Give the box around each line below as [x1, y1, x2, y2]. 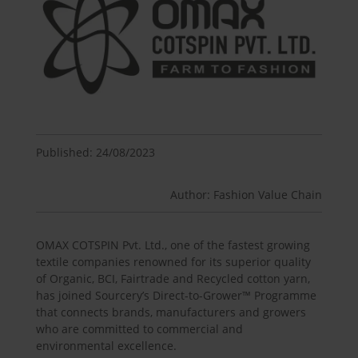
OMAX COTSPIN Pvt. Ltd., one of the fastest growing [35, 237, 310, 253]
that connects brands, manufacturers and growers [35, 304, 306, 320]
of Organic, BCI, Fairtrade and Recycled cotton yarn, [35, 270, 310, 286]
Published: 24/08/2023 [35, 144, 155, 160]
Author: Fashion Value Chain [170, 186, 323, 202]
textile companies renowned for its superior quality [35, 253, 311, 269]
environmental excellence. [35, 337, 177, 353]
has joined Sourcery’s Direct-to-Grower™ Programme [35, 287, 316, 303]
